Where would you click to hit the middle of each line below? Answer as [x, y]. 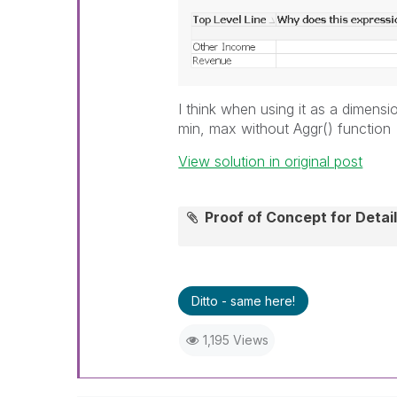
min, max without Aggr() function [285, 128]
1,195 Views [235, 340]
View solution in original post [271, 161]
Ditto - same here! [244, 301]
